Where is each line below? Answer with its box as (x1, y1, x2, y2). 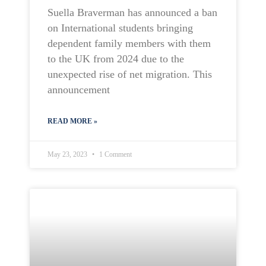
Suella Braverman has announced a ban (47, 7, 217, 18)
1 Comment (97, 150, 132, 159)
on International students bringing (47, 22, 193, 34)
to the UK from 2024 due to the (47, 53, 184, 65)
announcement (47, 84, 110, 96)
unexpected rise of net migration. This (47, 68, 212, 80)
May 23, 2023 (47, 150, 89, 159)
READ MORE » (47, 117, 97, 125)
